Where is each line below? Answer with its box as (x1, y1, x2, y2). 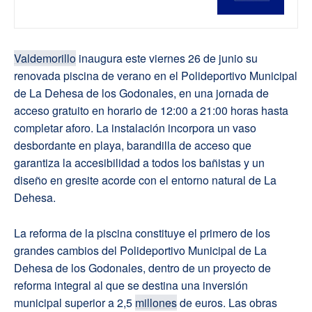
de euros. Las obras (177, 294, 277, 311)
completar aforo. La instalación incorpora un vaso (14, 119, 256, 136)
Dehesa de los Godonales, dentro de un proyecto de (14, 259, 271, 276)
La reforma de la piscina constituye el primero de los (14, 224, 270, 241)
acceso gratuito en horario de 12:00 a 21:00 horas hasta (14, 102, 288, 118)
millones (135, 294, 177, 311)
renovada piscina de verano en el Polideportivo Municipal (14, 67, 297, 84)
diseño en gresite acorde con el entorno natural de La (14, 171, 276, 188)
